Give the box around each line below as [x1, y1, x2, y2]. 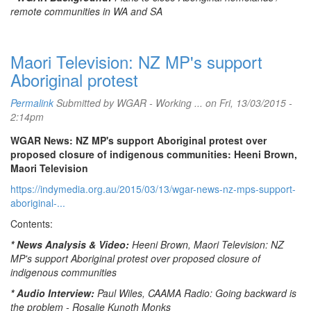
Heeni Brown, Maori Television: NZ [132, 237, 284, 251]
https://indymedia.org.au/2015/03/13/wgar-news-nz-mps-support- [10, 182, 296, 196]
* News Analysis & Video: [10, 237, 132, 251]
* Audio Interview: [10, 286, 97, 300]
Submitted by [53, 96, 117, 110]
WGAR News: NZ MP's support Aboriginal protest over [10, 133, 267, 147]
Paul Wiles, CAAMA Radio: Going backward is [97, 286, 296, 300]
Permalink [10, 96, 53, 110]
